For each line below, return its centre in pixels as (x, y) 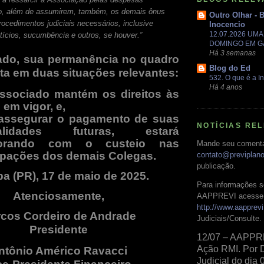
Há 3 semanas (232, 53)
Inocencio (227, 24)
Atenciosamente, (58, 196)
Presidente (58, 230)
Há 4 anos (226, 87)
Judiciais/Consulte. (229, 218)
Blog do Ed (230, 68)
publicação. (216, 166)
